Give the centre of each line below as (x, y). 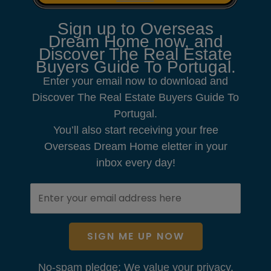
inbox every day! (135, 163)
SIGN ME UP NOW (135, 237)
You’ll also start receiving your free (135, 130)
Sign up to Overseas (135, 29)
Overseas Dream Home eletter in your (135, 147)
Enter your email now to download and (135, 81)
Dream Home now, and (135, 42)
